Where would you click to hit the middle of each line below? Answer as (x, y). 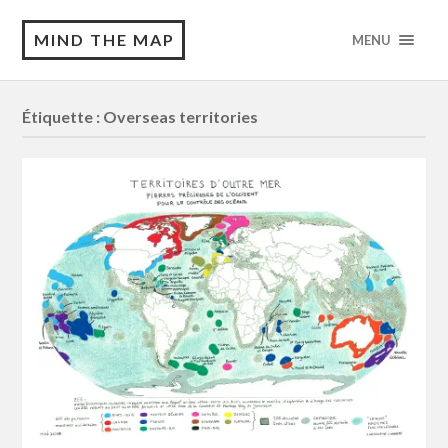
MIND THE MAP (105, 39)
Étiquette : (63, 117)
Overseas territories (181, 117)
